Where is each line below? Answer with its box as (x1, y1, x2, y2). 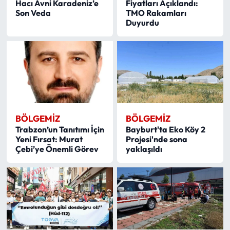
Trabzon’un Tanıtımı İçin (15, 124, 104, 135)
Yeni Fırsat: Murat (15, 134, 83, 145)
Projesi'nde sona (126, 134, 188, 145)
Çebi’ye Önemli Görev (15, 144, 99, 155)
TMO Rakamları (126, 8, 187, 18)
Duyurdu (126, 17, 160, 28)
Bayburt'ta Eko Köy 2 (126, 124, 206, 135)
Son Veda (15, 8, 51, 18)
